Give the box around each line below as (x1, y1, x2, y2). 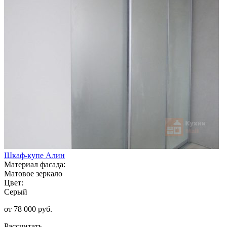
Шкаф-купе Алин (4, 150, 65, 160)
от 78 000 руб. (4, 204, 52, 213)
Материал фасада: (4, 160, 65, 169)
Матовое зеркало (4, 169, 62, 178)
